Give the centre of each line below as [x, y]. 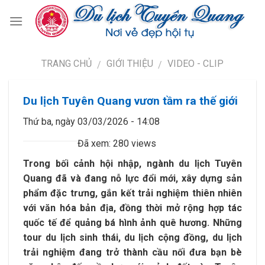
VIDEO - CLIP [196, 64]
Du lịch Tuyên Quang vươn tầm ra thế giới [130, 101]
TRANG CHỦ [66, 64]
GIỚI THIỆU [130, 64]
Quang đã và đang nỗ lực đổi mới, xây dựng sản [132, 178]
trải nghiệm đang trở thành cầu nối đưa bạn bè [132, 252]
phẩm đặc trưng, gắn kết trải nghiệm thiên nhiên [132, 193]
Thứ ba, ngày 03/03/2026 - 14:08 [91, 121]
